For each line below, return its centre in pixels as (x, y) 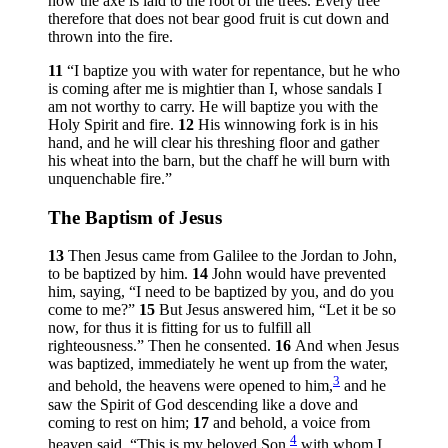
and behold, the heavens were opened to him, (190, 386)
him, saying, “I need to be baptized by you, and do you (221, 292)
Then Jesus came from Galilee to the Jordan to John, (232, 256)
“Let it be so (357, 310)
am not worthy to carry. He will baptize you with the (213, 106)
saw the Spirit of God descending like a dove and (203, 404)
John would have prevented (299, 274)
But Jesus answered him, (239, 310)
